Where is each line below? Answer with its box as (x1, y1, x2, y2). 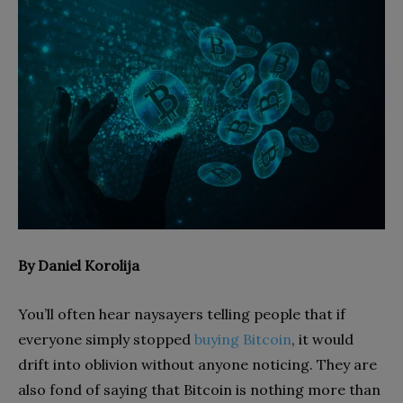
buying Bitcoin (194, 329, 291, 348)
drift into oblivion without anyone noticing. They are (18, 354, 377, 373)
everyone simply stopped (18, 329, 194, 348)
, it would (291, 329, 354, 348)
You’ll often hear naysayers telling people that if (18, 304, 345, 323)
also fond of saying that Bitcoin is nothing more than (18, 380, 381, 399)
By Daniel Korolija (18, 255, 139, 274)
